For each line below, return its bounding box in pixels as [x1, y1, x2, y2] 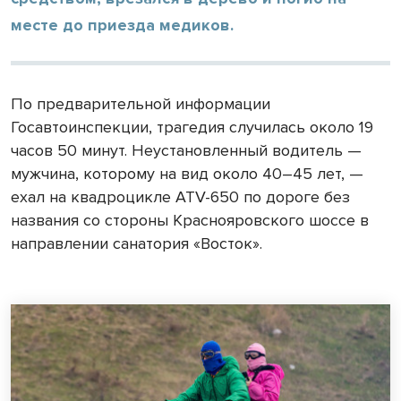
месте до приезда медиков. [11, 14, 234, 35]
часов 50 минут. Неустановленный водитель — [11, 140, 362, 160]
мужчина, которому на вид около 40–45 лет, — [11, 163, 363, 183]
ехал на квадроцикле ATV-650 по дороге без [11, 186, 350, 207]
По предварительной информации [11, 93, 270, 114]
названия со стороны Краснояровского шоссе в [11, 209, 369, 230]
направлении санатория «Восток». [11, 233, 262, 253]
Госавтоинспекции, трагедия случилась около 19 [11, 116, 373, 137]
